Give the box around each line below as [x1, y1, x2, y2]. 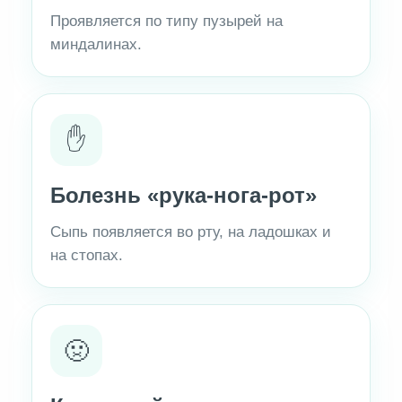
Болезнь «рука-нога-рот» [50, 183, 318, 208]
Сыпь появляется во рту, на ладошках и [50, 223, 332, 241]
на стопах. [50, 247, 124, 265]
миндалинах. [50, 36, 143, 54]
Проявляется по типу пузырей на [50, 13, 284, 31]
